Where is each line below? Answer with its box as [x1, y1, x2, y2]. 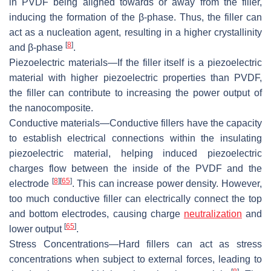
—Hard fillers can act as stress [108, 238, 263, 249]
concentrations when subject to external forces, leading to [9, 253, 262, 264]
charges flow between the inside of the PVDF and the [9, 163, 262, 174]
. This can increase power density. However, [71, 178, 263, 189]
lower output [9, 223, 64, 234]
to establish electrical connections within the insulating [9, 132, 262, 143]
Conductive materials [9, 117, 100, 128]
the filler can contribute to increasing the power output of [9, 87, 262, 98]
